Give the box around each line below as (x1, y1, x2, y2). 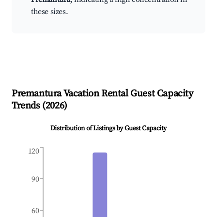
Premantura (12, 88, 62, 100)
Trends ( (12, 100, 46, 112)
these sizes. (31, 7, 68, 17)
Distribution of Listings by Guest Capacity (50, 124, 167, 133)
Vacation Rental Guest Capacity (62, 88, 193, 100)
